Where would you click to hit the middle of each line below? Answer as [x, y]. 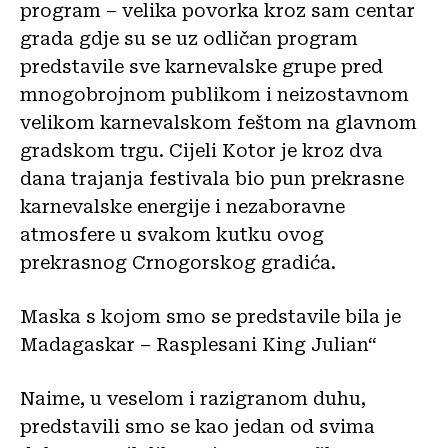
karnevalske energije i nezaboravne [182, 206]
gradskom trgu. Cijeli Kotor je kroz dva [201, 150]
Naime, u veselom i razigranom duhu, [193, 398]
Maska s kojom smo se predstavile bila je [210, 316]
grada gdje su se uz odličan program [189, 38]
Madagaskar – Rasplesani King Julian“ [198, 344]
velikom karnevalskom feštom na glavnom [218, 122]
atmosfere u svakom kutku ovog [172, 234]
